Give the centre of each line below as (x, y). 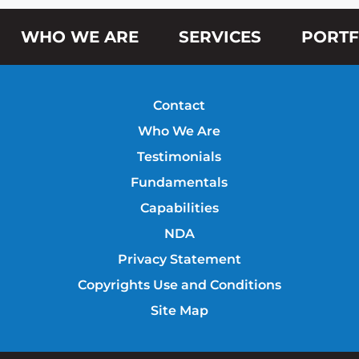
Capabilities (179, 208)
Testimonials (179, 157)
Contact (179, 106)
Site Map (179, 311)
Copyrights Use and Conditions (179, 285)
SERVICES (220, 37)
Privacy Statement (179, 260)
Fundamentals (179, 183)
